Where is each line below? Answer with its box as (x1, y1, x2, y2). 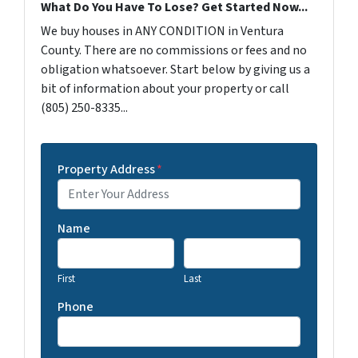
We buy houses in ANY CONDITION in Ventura (41, 22, 284, 41)
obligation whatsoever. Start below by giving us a (41, 61, 310, 79)
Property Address (58, 161, 155, 179)
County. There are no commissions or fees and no (41, 42, 307, 60)
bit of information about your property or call (41, 80, 289, 98)
